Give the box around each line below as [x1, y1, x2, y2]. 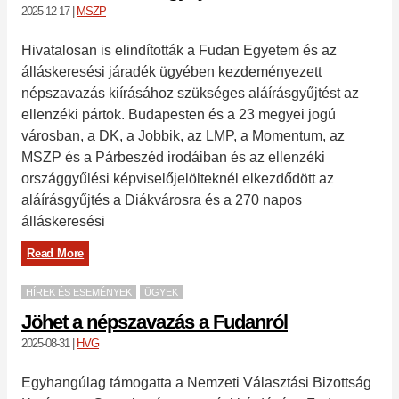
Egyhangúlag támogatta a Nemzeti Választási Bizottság [21, 374, 371, 390]
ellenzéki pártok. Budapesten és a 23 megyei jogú [21, 106, 336, 122]
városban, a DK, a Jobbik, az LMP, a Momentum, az [21, 127, 345, 143]
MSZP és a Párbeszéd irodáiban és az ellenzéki [21, 149, 325, 165]
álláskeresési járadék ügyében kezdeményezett [21, 63, 322, 79]
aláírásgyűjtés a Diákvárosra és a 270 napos [21, 191, 302, 208]
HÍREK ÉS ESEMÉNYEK [26, 286, 132, 297]
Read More [27, 246, 85, 260]
